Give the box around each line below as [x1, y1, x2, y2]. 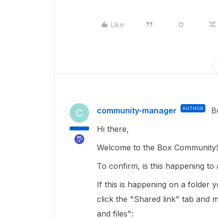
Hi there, [97, 124, 131, 134]
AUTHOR [182, 106, 203, 111]
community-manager [97, 106, 177, 115]
